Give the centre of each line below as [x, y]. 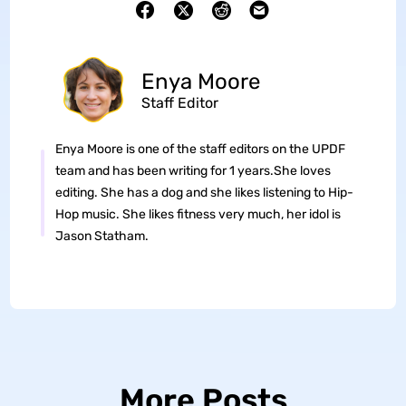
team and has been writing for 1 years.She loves [193, 171]
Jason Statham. [101, 237]
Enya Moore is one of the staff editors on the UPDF [200, 150]
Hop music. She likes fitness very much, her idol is [198, 215]
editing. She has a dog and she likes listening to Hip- [204, 193]
